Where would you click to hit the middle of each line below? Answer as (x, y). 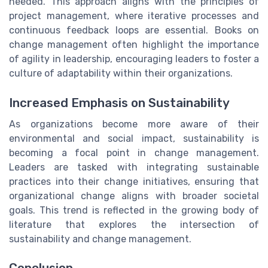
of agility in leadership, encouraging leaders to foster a (134, 59)
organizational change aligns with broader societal (134, 196)
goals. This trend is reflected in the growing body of (134, 210)
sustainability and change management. (100, 239)
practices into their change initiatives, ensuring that (134, 181)
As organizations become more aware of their (134, 124)
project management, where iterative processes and (134, 16)
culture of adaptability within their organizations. (121, 74)
